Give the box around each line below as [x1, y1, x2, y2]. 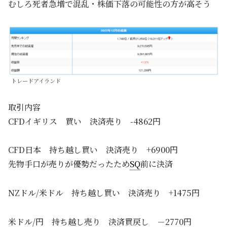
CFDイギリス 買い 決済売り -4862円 [8, 115, 161, 127]
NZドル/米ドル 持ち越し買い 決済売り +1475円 [8, 187, 200, 199]
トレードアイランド [11, 76, 61, 85]
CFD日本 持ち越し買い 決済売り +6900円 [8, 144, 178, 156]
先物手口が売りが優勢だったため [8, 158, 130, 170]
